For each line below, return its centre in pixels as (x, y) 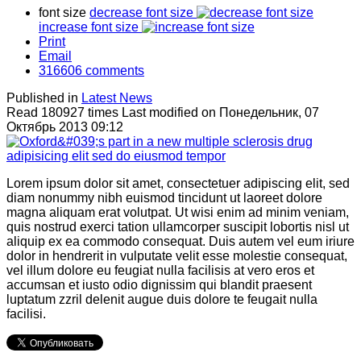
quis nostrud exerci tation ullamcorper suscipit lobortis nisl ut (178, 226)
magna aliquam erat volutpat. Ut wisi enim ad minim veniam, (178, 212)
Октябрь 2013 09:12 (65, 127)
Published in (42, 98)
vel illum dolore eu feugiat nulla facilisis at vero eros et (160, 270)
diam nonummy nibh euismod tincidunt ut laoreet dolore (164, 197)
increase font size (89, 27)
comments (113, 70)
